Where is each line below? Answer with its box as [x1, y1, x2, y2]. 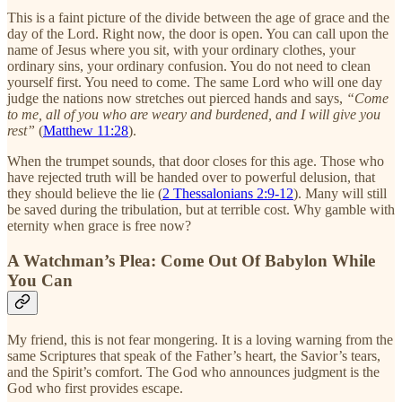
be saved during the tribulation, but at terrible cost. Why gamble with [7, 202, 395, 218]
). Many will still [293, 186, 387, 202]
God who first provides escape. [7, 380, 183, 396]
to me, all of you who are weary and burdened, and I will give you [7, 107, 380, 123]
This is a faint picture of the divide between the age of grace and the [7, 10, 389, 26]
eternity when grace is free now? [7, 218, 191, 234]
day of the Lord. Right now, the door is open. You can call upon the [7, 26, 389, 42]
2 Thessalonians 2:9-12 [162, 186, 293, 202]
